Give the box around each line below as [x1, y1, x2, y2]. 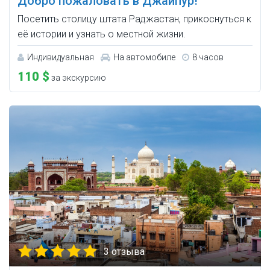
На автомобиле [113, 52, 175, 63]
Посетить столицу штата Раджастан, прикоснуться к [17, 13, 251, 25]
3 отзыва [104, 246, 145, 258]
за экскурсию [49, 73, 106, 83]
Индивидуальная [27, 52, 94, 63]
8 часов [192, 52, 224, 63]
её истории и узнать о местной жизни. [17, 28, 186, 40]
